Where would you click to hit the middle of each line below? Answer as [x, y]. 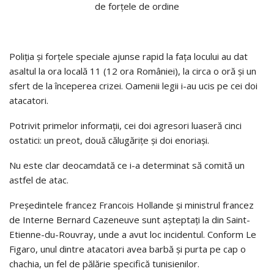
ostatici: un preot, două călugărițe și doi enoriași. [109, 140]
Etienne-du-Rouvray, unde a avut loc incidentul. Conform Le [133, 235]
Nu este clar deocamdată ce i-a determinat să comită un [127, 165]
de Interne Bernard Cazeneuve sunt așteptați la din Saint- [130, 220]
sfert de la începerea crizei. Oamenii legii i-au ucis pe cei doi [133, 86]
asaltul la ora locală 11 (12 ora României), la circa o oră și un [133, 71]
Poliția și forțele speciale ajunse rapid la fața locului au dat [128, 57]
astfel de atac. [39, 180]
